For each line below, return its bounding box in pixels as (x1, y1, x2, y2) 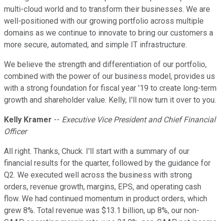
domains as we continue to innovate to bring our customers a (4, 28, 213, 38)
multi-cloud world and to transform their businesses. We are (4, 4, 210, 14)
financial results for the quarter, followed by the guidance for (4, 158, 211, 168)
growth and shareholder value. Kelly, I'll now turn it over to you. (4, 95, 216, 105)
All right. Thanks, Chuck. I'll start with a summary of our (4, 147, 189, 156)
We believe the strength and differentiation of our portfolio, (4, 60, 207, 70)
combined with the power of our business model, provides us (4, 72, 215, 81)
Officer (4, 127, 27, 137)
